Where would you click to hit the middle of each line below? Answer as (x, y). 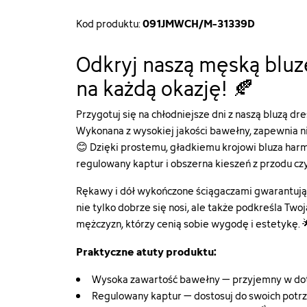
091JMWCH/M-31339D (199, 23)
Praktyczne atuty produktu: (147, 251)
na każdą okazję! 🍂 (165, 88)
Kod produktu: (110, 24)
